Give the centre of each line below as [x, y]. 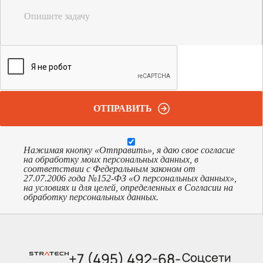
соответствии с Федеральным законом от [109, 168]
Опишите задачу [57, 16]
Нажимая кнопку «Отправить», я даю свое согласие [129, 150]
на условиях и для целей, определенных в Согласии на [128, 187]
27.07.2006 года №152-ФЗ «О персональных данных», [130, 178]
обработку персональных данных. [91, 197]
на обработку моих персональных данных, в [111, 159]
